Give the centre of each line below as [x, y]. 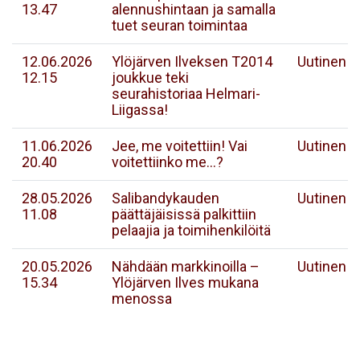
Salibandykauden [166, 198]
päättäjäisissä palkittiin [184, 214]
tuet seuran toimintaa [180, 25]
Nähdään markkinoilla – [186, 266]
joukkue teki [150, 78]
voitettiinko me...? [168, 162]
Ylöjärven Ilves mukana [185, 282]
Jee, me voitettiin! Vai [180, 146]
